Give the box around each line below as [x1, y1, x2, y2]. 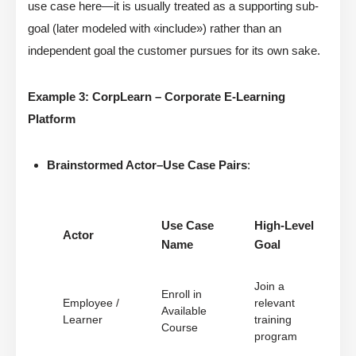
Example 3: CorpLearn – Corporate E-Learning [28, 90, 285, 104]
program [254, 331, 297, 343]
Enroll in [161, 288, 202, 301]
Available [161, 305, 207, 318]
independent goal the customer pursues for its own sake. [28, 44, 320, 58]
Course [161, 322, 198, 335]
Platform [28, 112, 75, 126]
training [254, 314, 292, 327]
